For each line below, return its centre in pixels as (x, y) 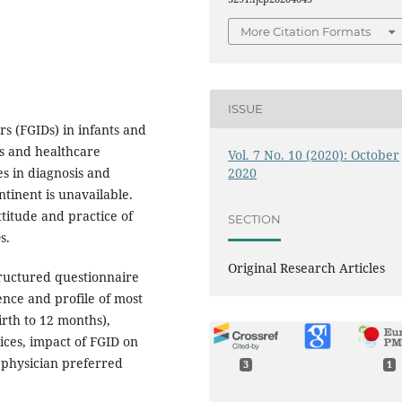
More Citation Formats (306, 31)
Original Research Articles (307, 267)
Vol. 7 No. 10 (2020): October (314, 154)
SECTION (255, 219)
